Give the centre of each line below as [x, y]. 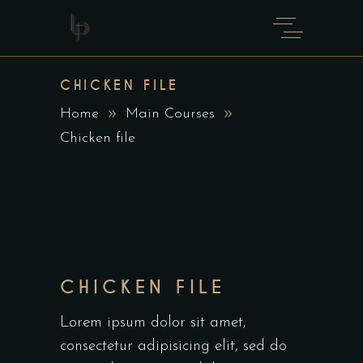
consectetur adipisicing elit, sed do [173, 346]
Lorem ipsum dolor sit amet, [153, 323]
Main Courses [170, 114]
